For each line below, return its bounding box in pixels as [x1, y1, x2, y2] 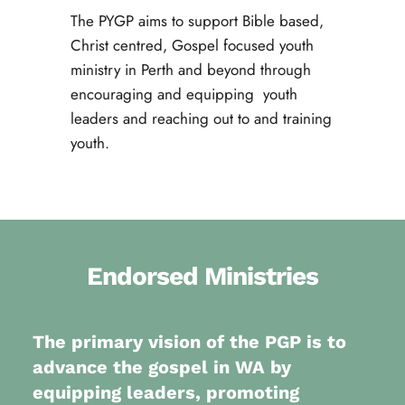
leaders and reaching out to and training [70, 108, 332, 129]
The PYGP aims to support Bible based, [70, 10, 324, 32]
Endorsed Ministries [87, 261, 318, 291]
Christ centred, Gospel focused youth [70, 34, 314, 56]
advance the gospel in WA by [32, 356, 291, 378]
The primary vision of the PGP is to [32, 331, 346, 353]
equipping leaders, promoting [32, 381, 299, 403]
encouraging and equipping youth [70, 83, 297, 105]
